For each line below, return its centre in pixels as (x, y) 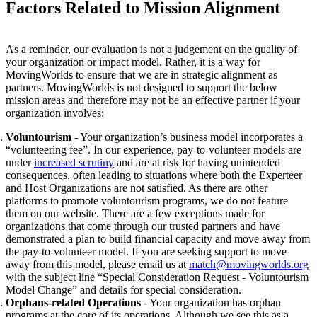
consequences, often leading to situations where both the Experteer (154, 175)
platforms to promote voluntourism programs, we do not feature (147, 200)
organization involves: (55, 113)
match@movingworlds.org (249, 264)
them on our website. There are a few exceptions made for (135, 213)
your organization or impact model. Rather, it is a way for (133, 62)
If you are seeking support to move (209, 251)
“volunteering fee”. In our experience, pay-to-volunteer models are (154, 149)
